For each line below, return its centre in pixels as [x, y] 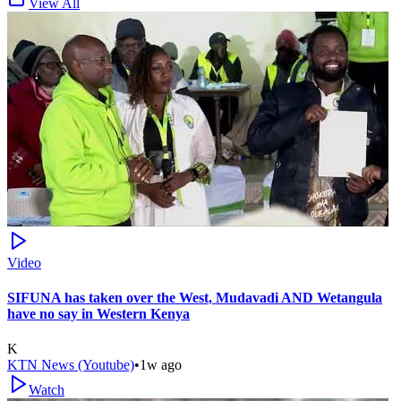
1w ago [161, 365]
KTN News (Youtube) [71, 365]
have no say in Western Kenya [98, 313]
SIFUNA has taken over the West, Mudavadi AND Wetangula [195, 297]
